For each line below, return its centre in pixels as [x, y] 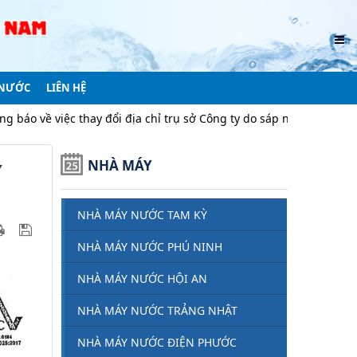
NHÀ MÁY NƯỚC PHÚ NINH [150, 246]
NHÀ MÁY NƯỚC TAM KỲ [142, 214]
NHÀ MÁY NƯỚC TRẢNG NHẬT [157, 310]
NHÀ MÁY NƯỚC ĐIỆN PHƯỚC [157, 342]
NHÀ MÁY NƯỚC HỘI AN [142, 278]
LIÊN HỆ [66, 87]
